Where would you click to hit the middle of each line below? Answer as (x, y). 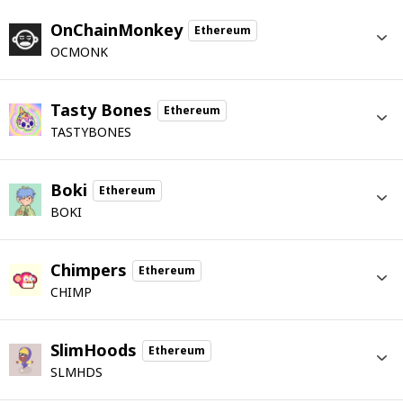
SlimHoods (94, 350)
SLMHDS (76, 372)
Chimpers (89, 270)
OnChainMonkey (116, 30)
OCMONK (79, 52)
